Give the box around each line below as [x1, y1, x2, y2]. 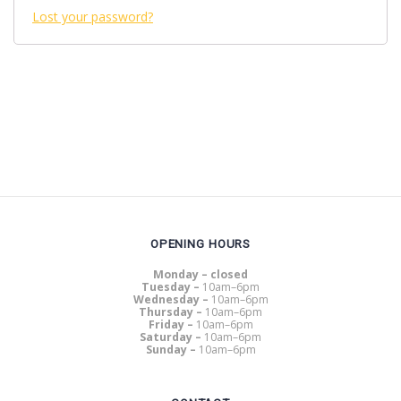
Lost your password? [32, 7, 153, 25]
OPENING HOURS [149, 235, 252, 251]
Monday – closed [153, 266, 248, 282]
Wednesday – [132, 291, 211, 307]
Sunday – [145, 341, 199, 357]
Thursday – [139, 303, 205, 320]
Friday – [148, 316, 196, 332]
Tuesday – [141, 278, 202, 294]
